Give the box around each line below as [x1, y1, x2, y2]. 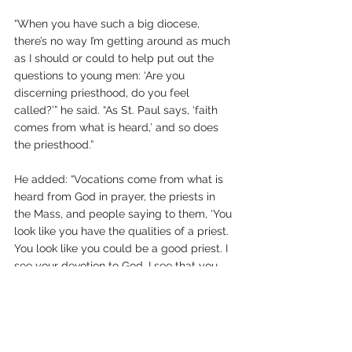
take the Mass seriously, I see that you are [14, 277, 231, 290]
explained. [14, 311, 67, 324]
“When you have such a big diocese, [14, 17, 203, 31]
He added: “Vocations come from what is [14, 173, 226, 186]
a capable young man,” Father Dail [14, 294, 193, 307]
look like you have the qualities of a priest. [14, 225, 232, 238]
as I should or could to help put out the [14, 52, 217, 65]
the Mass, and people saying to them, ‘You [14, 207, 235, 221]
